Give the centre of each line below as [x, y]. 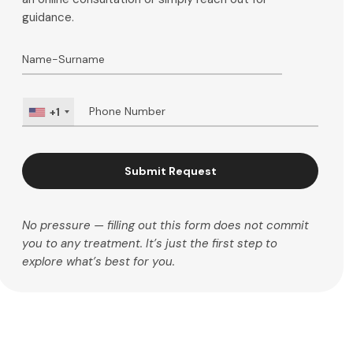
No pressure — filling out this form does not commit [166, 225]
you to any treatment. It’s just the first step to [150, 243]
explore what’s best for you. [99, 262]
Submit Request [170, 171]
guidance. [48, 17]
